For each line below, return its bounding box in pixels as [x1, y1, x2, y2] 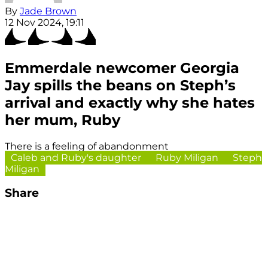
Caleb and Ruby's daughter [11, 151, 144, 163]
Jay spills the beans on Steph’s [5, 77, 236, 95]
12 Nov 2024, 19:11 [5, 17, 84, 29]
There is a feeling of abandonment [5, 140, 169, 152]
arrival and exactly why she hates [5, 94, 255, 112]
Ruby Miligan [156, 151, 221, 163]
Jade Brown [20, 5, 77, 17]
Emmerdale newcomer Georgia [5, 59, 239, 77]
